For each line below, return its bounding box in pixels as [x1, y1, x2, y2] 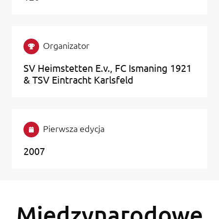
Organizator [43, 39, 89, 51]
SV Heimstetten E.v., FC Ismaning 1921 [23, 61, 192, 74]
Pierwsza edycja [43, 122, 105, 134]
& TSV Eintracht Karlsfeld [23, 73, 133, 86]
